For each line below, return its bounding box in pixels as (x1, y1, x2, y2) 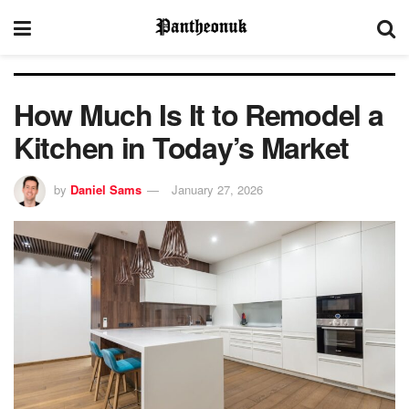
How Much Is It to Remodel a (14, 93, 383, 135)
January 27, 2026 (172, 180, 263, 198)
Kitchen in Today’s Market (14, 126, 349, 168)
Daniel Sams (70, 180, 142, 198)
